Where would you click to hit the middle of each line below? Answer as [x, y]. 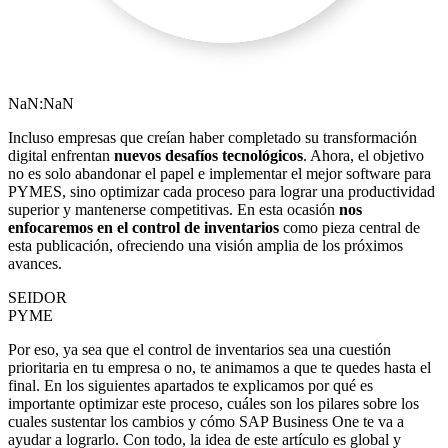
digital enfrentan [61, 156]
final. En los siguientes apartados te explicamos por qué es [190, 386]
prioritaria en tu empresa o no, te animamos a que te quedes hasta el [219, 368]
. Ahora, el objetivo [363, 156]
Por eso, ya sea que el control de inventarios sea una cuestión [199, 350]
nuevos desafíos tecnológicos [208, 156]
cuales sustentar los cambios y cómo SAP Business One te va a [206, 422]
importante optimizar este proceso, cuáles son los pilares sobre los [213, 404]
